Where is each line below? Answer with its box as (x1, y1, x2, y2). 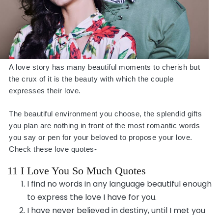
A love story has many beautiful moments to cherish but (9, 63, 200, 72)
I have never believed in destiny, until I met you (27, 204, 205, 216)
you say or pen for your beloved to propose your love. (9, 133, 192, 141)
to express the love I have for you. (27, 191, 157, 203)
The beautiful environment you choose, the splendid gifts (9, 109, 202, 118)
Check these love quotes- (9, 144, 97, 153)
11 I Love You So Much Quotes (7, 164, 146, 177)
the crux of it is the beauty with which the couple (9, 75, 174, 83)
